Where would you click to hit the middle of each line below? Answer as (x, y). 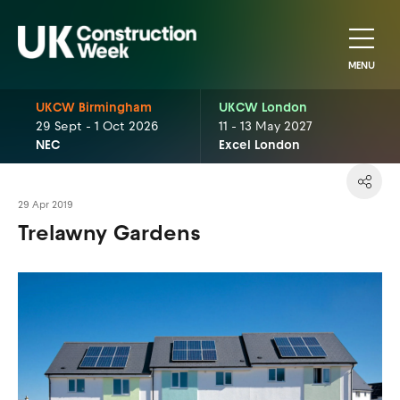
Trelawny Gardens (109, 233)
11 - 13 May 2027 (265, 126)
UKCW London (262, 108)
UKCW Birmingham (94, 108)
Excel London (259, 145)
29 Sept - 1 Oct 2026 (97, 126)
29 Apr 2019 (46, 205)
